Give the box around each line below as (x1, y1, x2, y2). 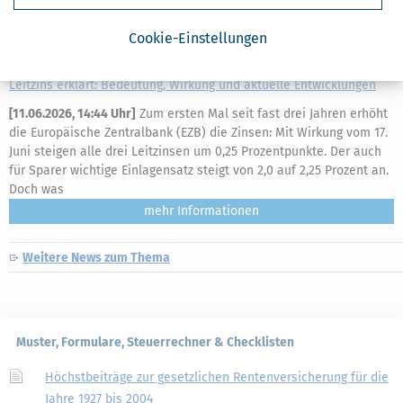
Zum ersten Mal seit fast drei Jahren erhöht (136, 106, 388, 121)
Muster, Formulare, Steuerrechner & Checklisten (16, 335, 294, 350)
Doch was (9, 182, 64, 197)
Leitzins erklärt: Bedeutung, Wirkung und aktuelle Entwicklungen (9, 77, 376, 93)
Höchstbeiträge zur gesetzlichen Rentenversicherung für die (45, 370, 389, 385)
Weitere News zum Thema (22, 250, 170, 265)
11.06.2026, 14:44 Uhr (13, 106, 131, 121)
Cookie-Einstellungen (129, 29, 267, 47)
